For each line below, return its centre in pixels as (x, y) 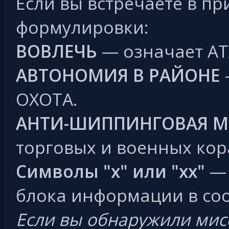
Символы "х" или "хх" (110, 171)
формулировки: (82, 27)
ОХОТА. (47, 99)
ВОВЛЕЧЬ (56, 51)
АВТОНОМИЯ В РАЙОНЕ (118, 75)
